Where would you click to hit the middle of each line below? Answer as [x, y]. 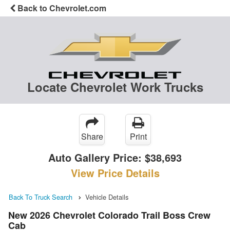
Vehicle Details [107, 197]
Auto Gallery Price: [97, 158]
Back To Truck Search [41, 197]
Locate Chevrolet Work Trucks [115, 87]
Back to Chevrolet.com [61, 8]
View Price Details [115, 173]
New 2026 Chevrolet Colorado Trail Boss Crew [109, 215]
